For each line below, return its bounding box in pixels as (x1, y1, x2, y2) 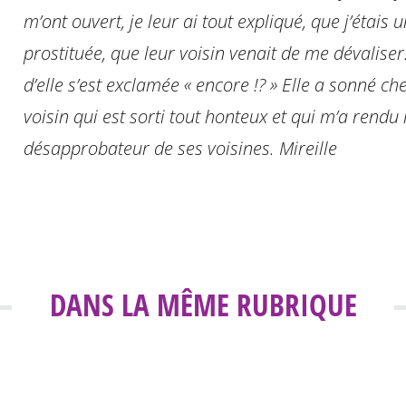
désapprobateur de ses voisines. (23, 136, 279, 161)
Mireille (278, 136, 337, 161)
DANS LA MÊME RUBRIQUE (49, 285, 357, 326)
